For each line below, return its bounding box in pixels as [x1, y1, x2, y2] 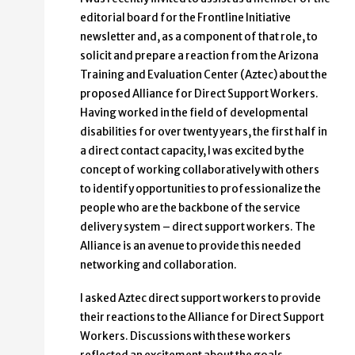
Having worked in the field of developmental [80, 105, 308, 120]
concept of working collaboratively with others [80, 162, 319, 177]
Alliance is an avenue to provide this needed [80, 239, 301, 253]
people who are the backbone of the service [80, 200, 300, 215]
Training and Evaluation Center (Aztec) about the [80, 67, 327, 82]
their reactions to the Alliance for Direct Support [80, 310, 324, 324]
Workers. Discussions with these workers [80, 329, 291, 343]
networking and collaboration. [80, 258, 237, 272]
